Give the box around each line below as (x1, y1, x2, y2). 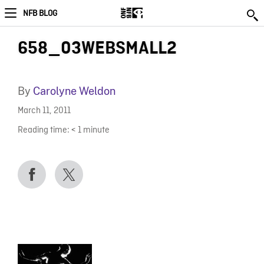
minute (82, 124, 110, 136)
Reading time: (17, 124, 70, 136)
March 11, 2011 (17, 105, 71, 117)
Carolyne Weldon (32, 85, 115, 97)
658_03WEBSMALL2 (17, 39, 177, 58)
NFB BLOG (23, 8, 57, 19)
